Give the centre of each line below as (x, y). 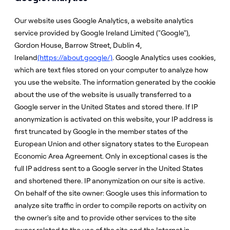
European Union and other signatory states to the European (111, 144)
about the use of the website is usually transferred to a (103, 94)
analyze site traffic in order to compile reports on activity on (110, 205)
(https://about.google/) (75, 57)
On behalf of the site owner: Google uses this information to (111, 193)
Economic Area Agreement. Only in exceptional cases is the (111, 156)
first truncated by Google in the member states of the (101, 131)
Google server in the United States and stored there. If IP (106, 107)
